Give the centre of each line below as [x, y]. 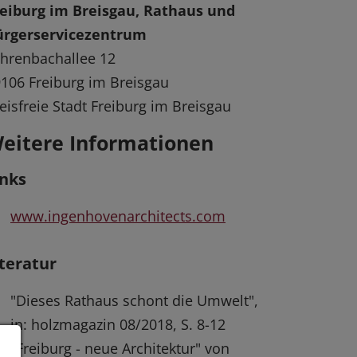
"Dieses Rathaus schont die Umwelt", [134, 301]
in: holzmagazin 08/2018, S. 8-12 [118, 325]
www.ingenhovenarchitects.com [118, 216]
